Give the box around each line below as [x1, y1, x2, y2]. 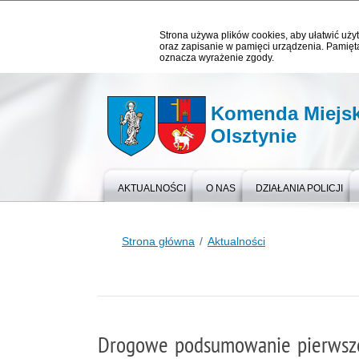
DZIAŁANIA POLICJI [256, 183, 343, 194]
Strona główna [122, 235, 195, 248]
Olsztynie [211, 125, 297, 147]
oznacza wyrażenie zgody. [159, 52, 274, 63]
